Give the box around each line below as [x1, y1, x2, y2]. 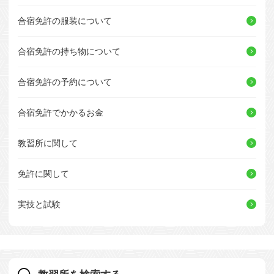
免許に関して [18, 168, 69, 179]
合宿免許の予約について [18, 76, 112, 87]
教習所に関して [18, 138, 78, 148]
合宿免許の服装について [18, 15, 112, 26]
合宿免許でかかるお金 [18, 107, 103, 117]
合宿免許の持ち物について [18, 46, 120, 56]
